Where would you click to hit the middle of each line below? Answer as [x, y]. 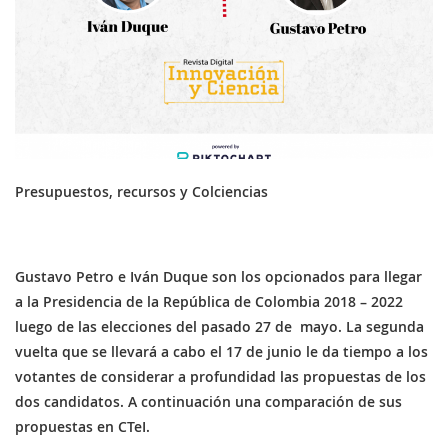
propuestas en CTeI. [82, 427]
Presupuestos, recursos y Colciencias [141, 192]
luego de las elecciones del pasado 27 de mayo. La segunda [219, 327]
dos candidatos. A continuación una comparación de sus [208, 402]
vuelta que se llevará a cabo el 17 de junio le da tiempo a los [221, 352]
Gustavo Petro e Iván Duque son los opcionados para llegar [218, 277]
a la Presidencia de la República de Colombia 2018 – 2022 [209, 302]
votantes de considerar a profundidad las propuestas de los [220, 377]
